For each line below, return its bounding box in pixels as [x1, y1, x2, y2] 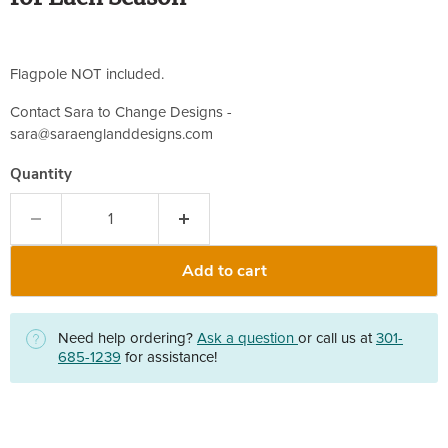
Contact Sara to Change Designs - [10, 105, 232, 121]
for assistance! [121, 350, 217, 366]
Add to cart [181, 260, 267, 283]
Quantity [10, 164, 72, 185]
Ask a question [197, 331, 298, 347]
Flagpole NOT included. [10, 67, 164, 83]
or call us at [298, 331, 376, 347]
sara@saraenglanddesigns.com [10, 127, 213, 143]
